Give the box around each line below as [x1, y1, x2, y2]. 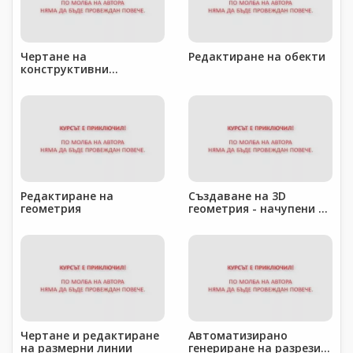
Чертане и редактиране [20, 327, 159, 343]
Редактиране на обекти [188, 48, 325, 64]
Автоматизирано [188, 327, 288, 343]
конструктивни [20, 61, 109, 76]
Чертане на [20, 48, 87, 64]
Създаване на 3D [188, 188, 286, 203]
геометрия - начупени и [188, 200, 325, 216]
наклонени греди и [188, 213, 297, 229]
